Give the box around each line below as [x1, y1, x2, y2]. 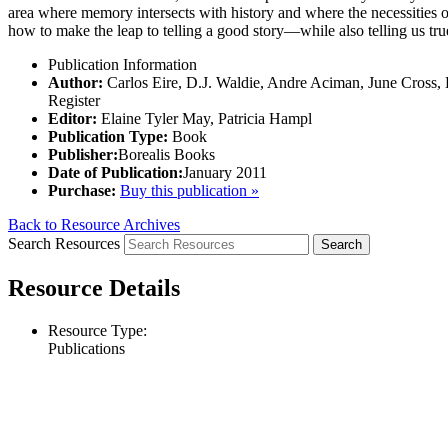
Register [48, 92, 100, 110]
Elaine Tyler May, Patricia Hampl [97, 110, 312, 128]
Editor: [48, 110, 97, 128]
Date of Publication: [48, 164, 183, 182]
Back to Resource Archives [8, 216, 180, 234]
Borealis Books [118, 146, 215, 164]
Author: [48, 74, 103, 92]
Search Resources [8, 235, 120, 253]
